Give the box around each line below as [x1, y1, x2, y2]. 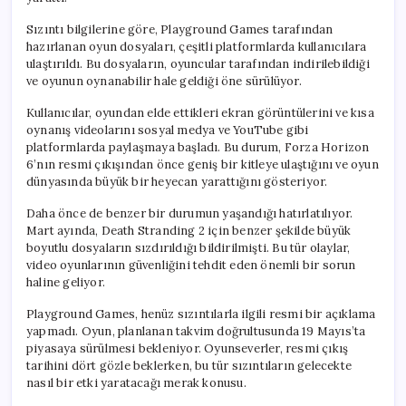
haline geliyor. [26, 274, 105, 290]
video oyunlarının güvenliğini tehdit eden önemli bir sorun [26, 256, 356, 273]
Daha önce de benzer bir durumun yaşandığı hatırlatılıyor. [26, 205, 353, 221]
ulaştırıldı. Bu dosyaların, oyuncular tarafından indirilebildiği [26, 55, 370, 72]
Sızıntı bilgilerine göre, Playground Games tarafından [26, 21, 333, 37]
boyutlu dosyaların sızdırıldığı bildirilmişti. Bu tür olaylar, [26, 239, 351, 256]
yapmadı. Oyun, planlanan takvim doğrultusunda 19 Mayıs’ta [26, 323, 366, 339]
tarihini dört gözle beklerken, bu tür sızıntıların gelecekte [26, 357, 353, 373]
